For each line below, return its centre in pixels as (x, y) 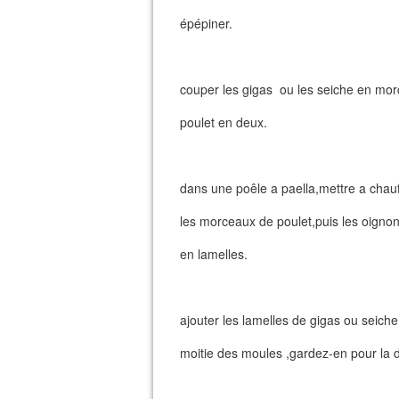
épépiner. (206, 23)
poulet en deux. (224, 122)
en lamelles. (214, 254)
